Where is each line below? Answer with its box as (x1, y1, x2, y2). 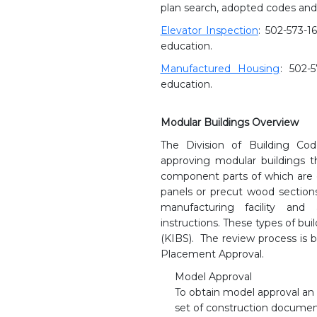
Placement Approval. (160, 247, 264, 260)
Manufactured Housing (160, 62, 280, 75)
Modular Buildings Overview (160, 115, 299, 129)
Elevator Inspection (160, 23, 259, 37)
